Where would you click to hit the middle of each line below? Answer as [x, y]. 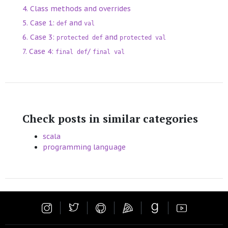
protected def [80, 38]
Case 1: [43, 23]
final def [72, 52]
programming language [84, 147]
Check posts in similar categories [110, 119]
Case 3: [43, 37]
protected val [143, 38]
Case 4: [42, 52]
